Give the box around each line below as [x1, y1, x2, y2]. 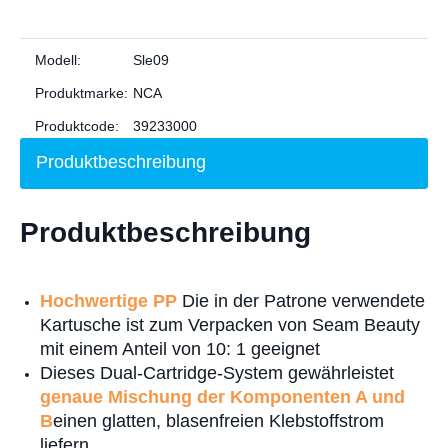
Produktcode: [35, 118, 119, 134]
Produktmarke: [35, 85, 128, 101]
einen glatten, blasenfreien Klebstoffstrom [53, 411, 384, 431]
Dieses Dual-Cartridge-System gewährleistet [40, 363, 394, 383]
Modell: [35, 52, 81, 68]
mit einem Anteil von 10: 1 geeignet [40, 339, 320, 359]
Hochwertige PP [40, 291, 177, 311]
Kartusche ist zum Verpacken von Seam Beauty [40, 315, 420, 335]
